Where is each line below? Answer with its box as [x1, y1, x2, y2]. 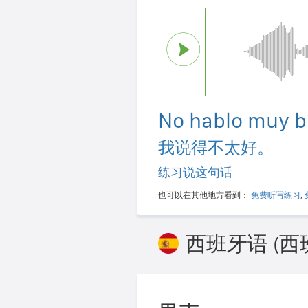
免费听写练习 [250, 190, 300, 200]
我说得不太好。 [157, 137, 274, 157]
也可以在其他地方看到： [157, 190, 251, 200]
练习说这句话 [157, 164, 232, 179]
